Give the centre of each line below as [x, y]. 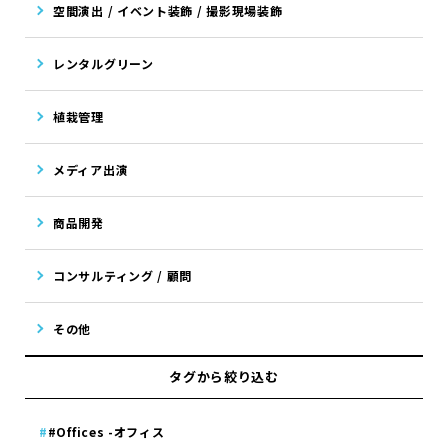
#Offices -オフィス [106, 432]
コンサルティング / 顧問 [123, 276]
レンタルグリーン [103, 64]
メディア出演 [91, 170]
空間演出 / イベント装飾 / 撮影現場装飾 [168, 11]
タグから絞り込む [224, 377]
